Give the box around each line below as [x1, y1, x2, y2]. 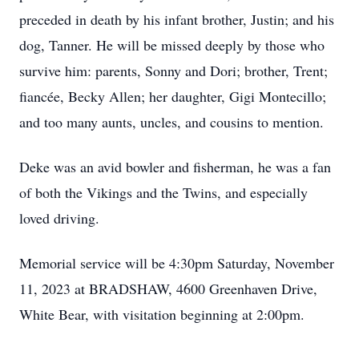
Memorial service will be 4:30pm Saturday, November [19, 253, 334, 272]
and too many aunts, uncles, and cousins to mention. [19, 112, 324, 131]
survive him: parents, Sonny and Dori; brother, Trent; [19, 61, 328, 80]
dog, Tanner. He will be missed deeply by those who [19, 35, 325, 54]
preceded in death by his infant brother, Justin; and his [19, 10, 334, 29]
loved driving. [19, 208, 99, 228]
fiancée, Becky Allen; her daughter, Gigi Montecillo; [19, 87, 326, 106]
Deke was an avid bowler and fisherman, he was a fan [19, 157, 331, 176]
